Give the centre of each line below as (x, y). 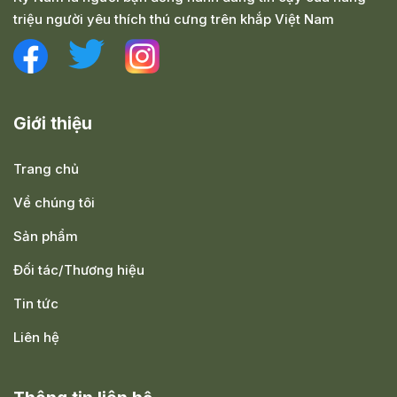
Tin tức (36, 304)
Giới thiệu (53, 124)
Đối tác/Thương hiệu (79, 270)
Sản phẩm (46, 236)
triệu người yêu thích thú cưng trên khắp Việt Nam (174, 19)
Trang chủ (46, 169)
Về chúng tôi (54, 202)
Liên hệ (36, 337)
